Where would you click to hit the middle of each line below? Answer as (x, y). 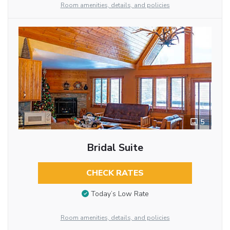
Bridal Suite (115, 147)
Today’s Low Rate (120, 194)
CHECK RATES (115, 173)
